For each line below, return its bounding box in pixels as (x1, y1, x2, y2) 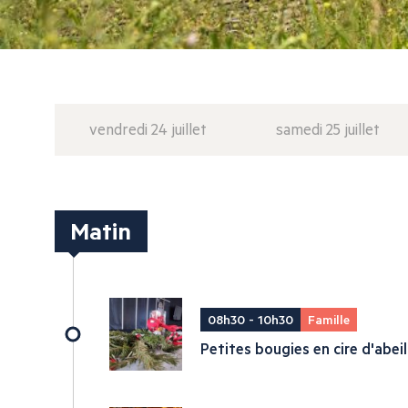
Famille (308, 311, 350, 329)
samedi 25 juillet (276, 118, 380, 140)
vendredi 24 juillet (89, 118, 207, 140)
